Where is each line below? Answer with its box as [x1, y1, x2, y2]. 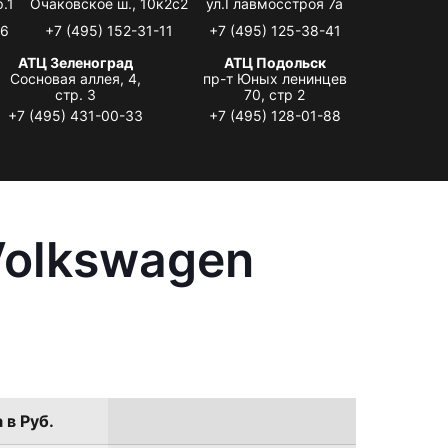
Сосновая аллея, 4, [9, 69, 141, 87]
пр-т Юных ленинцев [202, 69, 347, 87]
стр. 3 [54, 85, 96, 103]
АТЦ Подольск [223, 53, 326, 71]
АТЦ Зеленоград [17, 53, 133, 71]
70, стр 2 [244, 85, 306, 103]
